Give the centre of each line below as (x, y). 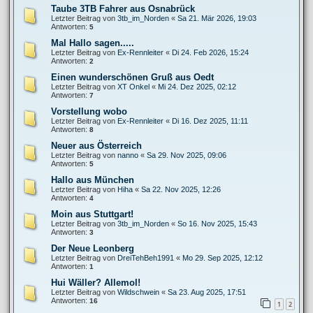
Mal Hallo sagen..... (93, 43)
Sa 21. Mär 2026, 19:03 (217, 18)
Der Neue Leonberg (93, 248)
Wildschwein (138, 292)
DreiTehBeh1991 (146, 258)
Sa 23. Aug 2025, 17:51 (207, 292)
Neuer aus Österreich (96, 146)
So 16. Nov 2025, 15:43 (217, 224)
